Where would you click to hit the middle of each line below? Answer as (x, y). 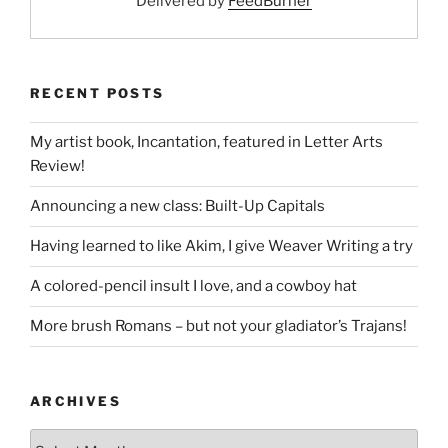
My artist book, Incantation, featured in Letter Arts (206, 142)
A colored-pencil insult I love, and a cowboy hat (193, 286)
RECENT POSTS (97, 93)
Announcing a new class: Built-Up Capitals (177, 206)
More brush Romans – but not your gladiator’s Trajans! (218, 326)
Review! (57, 166)
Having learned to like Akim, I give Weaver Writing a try (221, 246)
